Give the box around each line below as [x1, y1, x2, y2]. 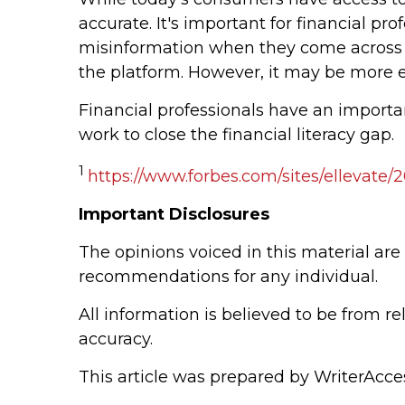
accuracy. [79, 328, 153, 349]
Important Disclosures [79, 203, 269, 224]
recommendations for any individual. [79, 266, 378, 287]
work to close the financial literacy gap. [79, 124, 394, 145]
